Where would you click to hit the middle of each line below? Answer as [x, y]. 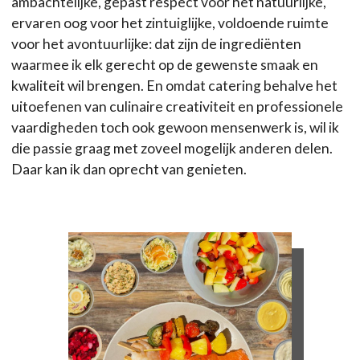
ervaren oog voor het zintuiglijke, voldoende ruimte [170, 23]
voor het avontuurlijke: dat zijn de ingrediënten [156, 44]
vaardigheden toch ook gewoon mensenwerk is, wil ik [175, 128]
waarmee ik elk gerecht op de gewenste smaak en [165, 65]
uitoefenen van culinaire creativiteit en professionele [177, 107]
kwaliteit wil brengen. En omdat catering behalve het [174, 86]
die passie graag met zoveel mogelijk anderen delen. [172, 149]
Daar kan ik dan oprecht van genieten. [129, 170]
